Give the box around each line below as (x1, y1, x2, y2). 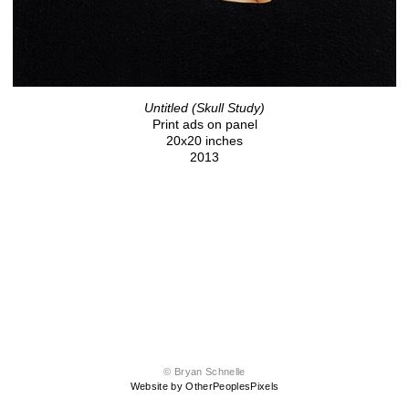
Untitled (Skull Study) (144, 100, 265, 115)
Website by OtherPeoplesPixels (130, 381, 279, 393)
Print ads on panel (152, 117, 257, 131)
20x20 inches (166, 133, 243, 148)
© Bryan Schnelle (163, 366, 246, 378)
